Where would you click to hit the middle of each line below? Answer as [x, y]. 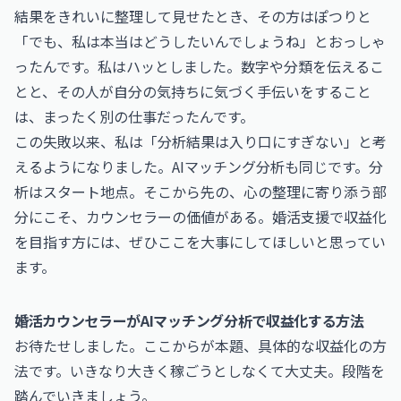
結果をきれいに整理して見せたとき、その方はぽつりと [193, 16]
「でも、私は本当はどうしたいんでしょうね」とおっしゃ [200, 41]
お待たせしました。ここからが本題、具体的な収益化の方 [200, 346]
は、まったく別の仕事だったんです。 [134, 116]
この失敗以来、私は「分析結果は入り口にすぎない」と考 [200, 141]
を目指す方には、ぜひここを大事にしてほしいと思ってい [200, 242]
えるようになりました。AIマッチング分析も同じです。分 [199, 166]
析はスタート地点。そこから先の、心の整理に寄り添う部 [200, 192]
